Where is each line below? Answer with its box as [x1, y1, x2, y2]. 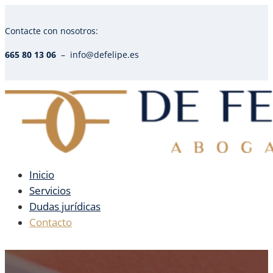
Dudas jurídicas [29, 199, 101, 214]
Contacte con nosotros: [5, 25, 98, 37]
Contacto [29, 215, 72, 230]
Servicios [29, 183, 71, 198]
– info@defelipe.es [56, 49, 139, 60]
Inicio [29, 168, 54, 182]
